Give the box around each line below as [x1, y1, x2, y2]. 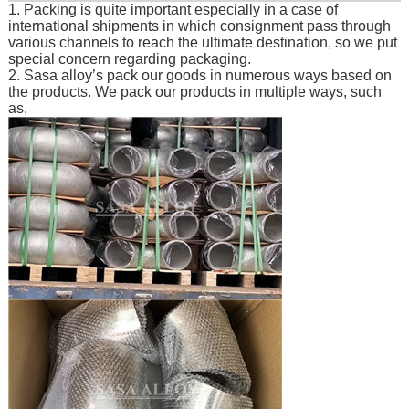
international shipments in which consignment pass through [7, 18, 391, 35]
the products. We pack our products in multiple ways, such [7, 84, 382, 100]
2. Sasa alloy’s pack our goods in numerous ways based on [7, 68, 392, 84]
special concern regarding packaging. [7, 51, 251, 68]
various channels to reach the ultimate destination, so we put [7, 35, 397, 51]
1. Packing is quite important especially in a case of [7, 2, 338, 18]
